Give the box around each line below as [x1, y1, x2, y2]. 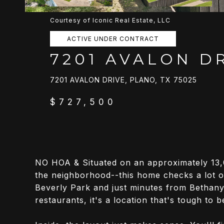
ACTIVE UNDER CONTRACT [67, 35, 159, 42]
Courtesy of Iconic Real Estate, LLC [50, 16, 170, 24]
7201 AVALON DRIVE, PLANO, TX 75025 [50, 75, 197, 84]
